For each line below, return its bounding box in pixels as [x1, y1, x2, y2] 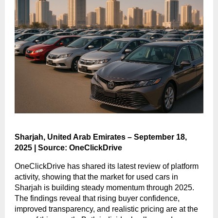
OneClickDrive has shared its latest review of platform [15, 162, 199, 171]
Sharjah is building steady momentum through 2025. [15, 183, 194, 192]
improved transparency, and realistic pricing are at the [15, 205, 198, 214]
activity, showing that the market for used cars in [15, 173, 178, 182]
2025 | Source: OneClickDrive [15, 144, 122, 152]
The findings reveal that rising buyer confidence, [15, 194, 180, 203]
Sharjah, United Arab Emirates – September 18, [15, 133, 187, 142]
